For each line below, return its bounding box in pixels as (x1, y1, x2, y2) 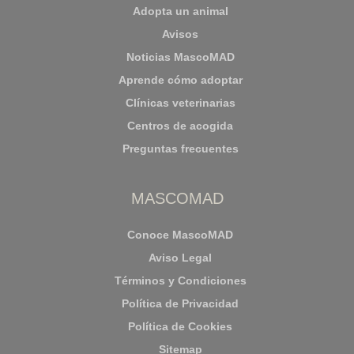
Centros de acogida (127, 119, 233, 132)
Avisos (162, 28, 198, 40)
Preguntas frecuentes (122, 142, 239, 155)
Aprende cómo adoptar (118, 73, 243, 86)
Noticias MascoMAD (126, 51, 235, 63)
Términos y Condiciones (114, 274, 247, 287)
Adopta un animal (132, 5, 228, 17)
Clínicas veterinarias (125, 96, 235, 109)
